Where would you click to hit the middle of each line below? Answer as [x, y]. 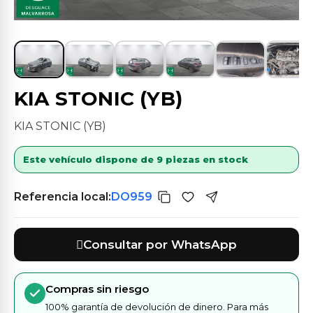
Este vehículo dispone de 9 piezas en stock [136, 159]
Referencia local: [63, 196]
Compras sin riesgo [97, 289]
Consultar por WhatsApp [160, 244]
